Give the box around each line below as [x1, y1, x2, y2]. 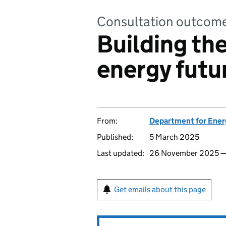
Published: [97, 132, 133, 142]
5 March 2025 [149, 132, 199, 142]
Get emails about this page [114, 185, 206, 194]
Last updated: [97, 148, 144, 158]
